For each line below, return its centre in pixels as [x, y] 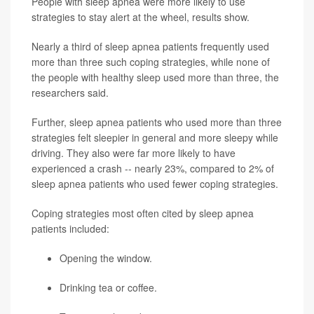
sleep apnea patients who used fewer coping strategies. [155, 184]
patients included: [70, 228]
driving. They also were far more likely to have [134, 153]
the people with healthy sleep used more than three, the [155, 77]
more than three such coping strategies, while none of [151, 62]
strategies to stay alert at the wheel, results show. [141, 17]
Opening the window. [106, 258]
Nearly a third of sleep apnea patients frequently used [150, 46]
